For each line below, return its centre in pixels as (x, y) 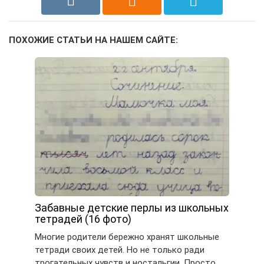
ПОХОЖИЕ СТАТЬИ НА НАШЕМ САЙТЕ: (93, 40)
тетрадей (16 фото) (83, 219)
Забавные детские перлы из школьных (132, 207)
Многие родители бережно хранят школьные (127, 237)
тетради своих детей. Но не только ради (120, 250)
